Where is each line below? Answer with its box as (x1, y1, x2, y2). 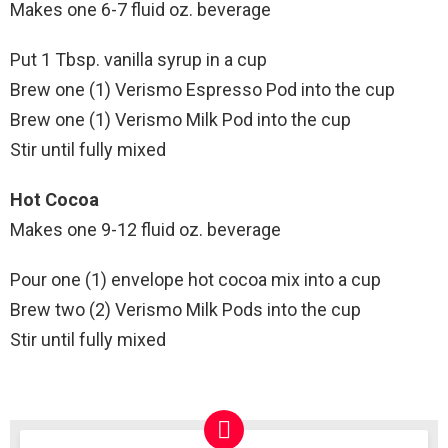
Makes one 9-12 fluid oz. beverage (10, 219, 281, 241)
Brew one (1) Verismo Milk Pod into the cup (10, 109, 351, 131)
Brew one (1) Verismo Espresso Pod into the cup (10, 79, 395, 101)
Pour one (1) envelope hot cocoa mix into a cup (10, 269, 381, 291)
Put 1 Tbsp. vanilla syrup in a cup (10, 49, 267, 71)
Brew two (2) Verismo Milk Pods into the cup (10, 299, 361, 321)
